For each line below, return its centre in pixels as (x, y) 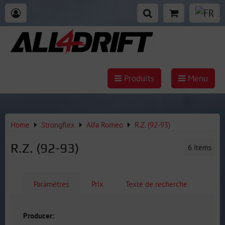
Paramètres (51, 184)
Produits (138, 78)
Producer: (39, 215)
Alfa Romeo (105, 125)
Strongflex (58, 125)
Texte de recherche (156, 184)
